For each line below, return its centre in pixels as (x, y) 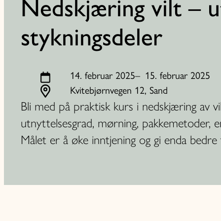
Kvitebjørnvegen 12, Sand (119, 90)
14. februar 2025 (103, 75)
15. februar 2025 (178, 75)
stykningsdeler (92, 37)
